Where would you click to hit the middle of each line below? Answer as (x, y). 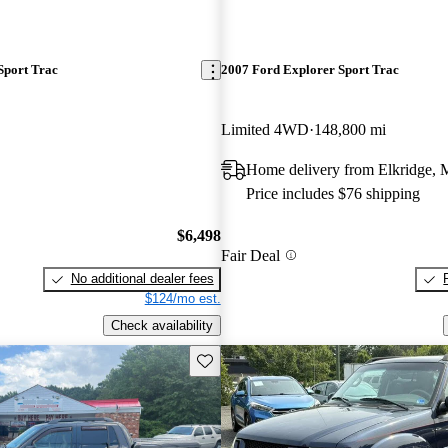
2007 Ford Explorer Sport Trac (309, 70)
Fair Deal (250, 255)
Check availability (161, 325)
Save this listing (242, 359)
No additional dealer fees (142, 279)
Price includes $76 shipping (332, 193)
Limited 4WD (264, 129)
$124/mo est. (182, 299)
